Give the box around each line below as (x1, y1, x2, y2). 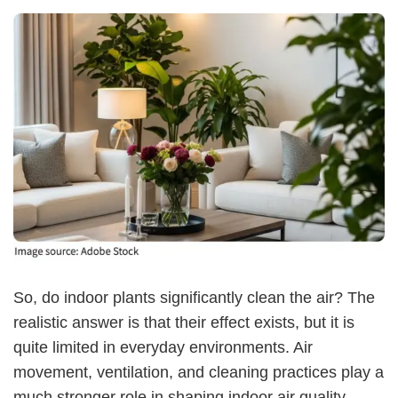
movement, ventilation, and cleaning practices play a (13, 363, 384, 382)
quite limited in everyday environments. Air (13, 338, 313, 357)
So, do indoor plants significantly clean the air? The (13, 289, 375, 307)
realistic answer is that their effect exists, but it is (13, 314, 354, 332)
